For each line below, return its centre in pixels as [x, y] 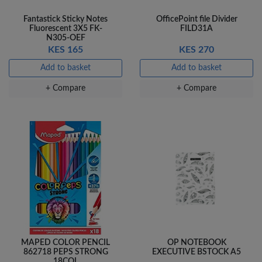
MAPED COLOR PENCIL [65, 243]
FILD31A [196, 28]
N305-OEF [65, 38]
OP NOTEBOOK [196, 243]
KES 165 [65, 49]
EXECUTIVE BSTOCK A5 [196, 252]
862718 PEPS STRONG [65, 252]
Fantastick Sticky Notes [65, 19]
